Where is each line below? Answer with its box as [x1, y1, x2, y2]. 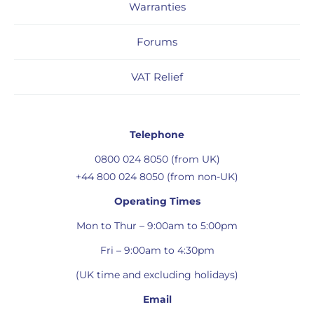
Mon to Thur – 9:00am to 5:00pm [76, 219, 238, 232]
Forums [137, 34, 177, 48]
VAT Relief [131, 69, 183, 83]
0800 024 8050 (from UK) [94, 152, 220, 165]
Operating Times [114, 194, 200, 207]
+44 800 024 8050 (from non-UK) [76, 170, 238, 183]
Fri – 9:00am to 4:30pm [100, 243, 214, 257]
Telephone [130, 128, 184, 141]
